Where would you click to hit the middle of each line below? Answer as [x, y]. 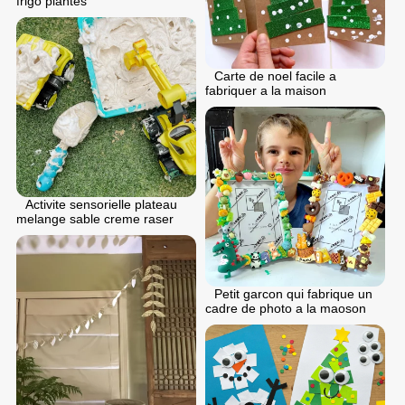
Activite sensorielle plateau [101, 204]
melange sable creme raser [95, 218]
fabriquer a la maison [266, 90]
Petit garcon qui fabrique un [293, 293]
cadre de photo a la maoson [286, 308]
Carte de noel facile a [275, 75]
